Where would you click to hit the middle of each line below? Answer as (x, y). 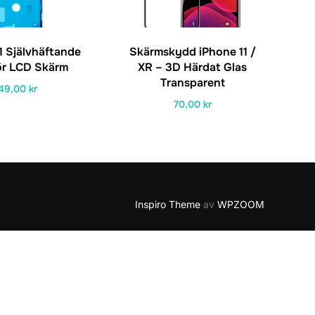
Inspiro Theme (168, 204)
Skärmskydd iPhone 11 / (192, 51)
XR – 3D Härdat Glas (193, 67)
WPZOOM (241, 204)
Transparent (192, 82)
